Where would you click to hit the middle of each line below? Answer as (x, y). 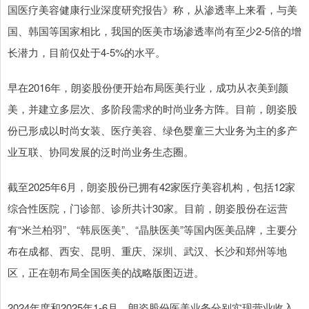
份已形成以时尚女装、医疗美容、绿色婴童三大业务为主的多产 (152, 130)
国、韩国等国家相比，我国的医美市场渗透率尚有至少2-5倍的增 (154, 31)
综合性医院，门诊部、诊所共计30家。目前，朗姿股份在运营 (148, 208)
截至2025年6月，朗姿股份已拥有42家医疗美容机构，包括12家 (151, 187)
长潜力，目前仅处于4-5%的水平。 (87, 52)
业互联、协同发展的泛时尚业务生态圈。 (101, 152)
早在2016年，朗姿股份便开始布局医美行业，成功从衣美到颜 (148, 88)
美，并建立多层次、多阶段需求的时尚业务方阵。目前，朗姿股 (152, 109)
